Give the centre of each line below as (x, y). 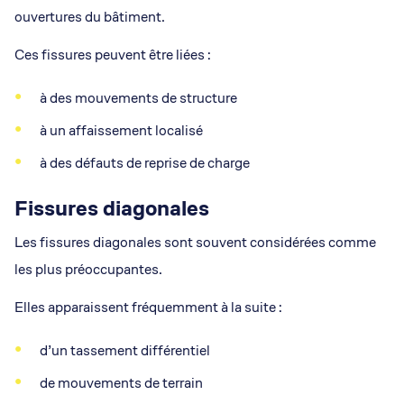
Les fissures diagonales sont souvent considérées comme (195, 242)
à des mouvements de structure (138, 98)
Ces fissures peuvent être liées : (113, 55)
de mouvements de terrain (121, 383)
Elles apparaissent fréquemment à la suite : (148, 307)
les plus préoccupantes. (88, 269)
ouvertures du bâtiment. (90, 17)
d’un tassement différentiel (125, 350)
